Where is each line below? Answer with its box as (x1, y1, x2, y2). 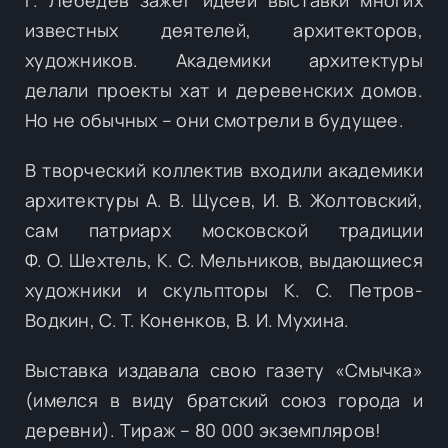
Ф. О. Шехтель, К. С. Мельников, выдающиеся (25, 247, 423, 272)
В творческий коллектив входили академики (25, 157, 423, 182)
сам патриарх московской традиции (25, 217, 423, 242)
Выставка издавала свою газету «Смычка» (25, 357, 423, 382)
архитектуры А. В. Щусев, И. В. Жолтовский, (25, 187, 423, 212)
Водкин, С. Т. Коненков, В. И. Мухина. (25, 307, 350, 332)
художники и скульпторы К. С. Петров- (25, 277, 423, 302)
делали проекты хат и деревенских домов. (25, 77, 423, 102)
